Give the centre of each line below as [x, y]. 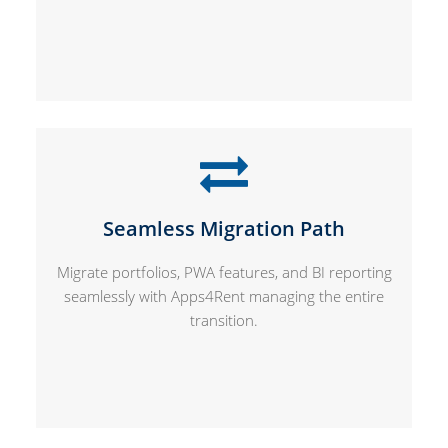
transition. [224, 319]
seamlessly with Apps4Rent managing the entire [224, 295]
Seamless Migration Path [224, 228]
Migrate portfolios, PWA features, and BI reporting [224, 271]
